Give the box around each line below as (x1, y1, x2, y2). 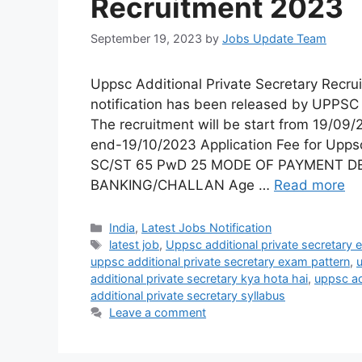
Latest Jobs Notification (141, 221, 272, 235)
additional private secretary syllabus (90, 288, 285, 303)
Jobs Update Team (222, 32, 326, 46)
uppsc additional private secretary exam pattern (90, 255, 350, 269)
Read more (274, 177, 345, 194)
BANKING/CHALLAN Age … (90, 177, 274, 194)
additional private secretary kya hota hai (90, 271, 308, 286)
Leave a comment (109, 305, 207, 320)
